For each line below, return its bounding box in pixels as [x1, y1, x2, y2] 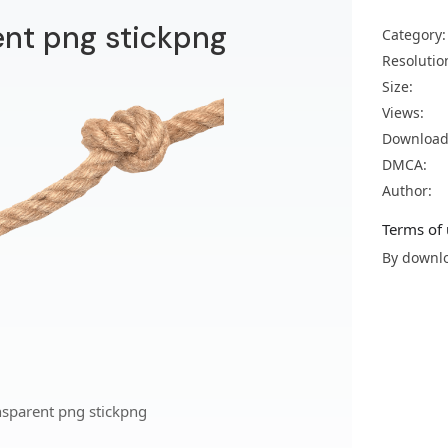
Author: [382, 181, 432, 200]
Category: [382, 25, 446, 44]
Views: [382, 103, 424, 122]
